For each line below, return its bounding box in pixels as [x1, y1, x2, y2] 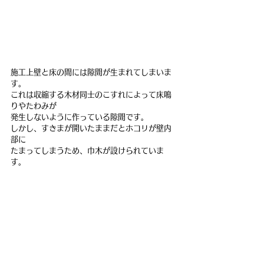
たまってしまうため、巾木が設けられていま [11, 146, 164, 154]
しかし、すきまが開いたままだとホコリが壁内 [11, 124, 171, 132]
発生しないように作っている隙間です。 [11, 113, 148, 121]
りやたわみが [11, 101, 57, 110]
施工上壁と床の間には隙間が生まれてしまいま [11, 68, 171, 76]
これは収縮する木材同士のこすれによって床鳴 [11, 90, 171, 98]
